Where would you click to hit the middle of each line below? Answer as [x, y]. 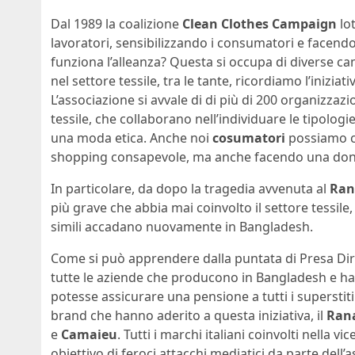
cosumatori [249, 138]
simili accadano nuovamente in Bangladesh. [182, 227]
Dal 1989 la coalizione [116, 24]
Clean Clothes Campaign [260, 24]
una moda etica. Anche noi [132, 138]
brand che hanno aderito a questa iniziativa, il [189, 316]
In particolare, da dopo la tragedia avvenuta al [190, 189]
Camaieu [89, 335]
